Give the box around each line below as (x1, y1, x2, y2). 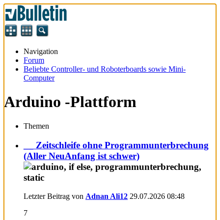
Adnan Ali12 (85, 192, 128, 201)
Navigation (24, 47, 58, 55)
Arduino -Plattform (4, 93, 137, 111)
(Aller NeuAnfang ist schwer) (24, 150, 139, 161)
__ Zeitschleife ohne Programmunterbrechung (24, 139, 209, 150)
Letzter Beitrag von (24, 192, 85, 201)
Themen (24, 121, 49, 130)
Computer (24, 74, 55, 82)
